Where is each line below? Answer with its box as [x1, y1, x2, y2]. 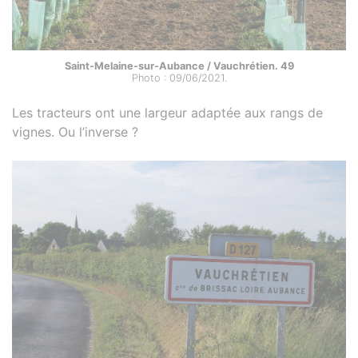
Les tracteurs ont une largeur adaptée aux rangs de [12, 104, 323, 121]
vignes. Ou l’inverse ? [12, 123, 138, 140]
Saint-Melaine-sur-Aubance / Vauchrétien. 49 [64, 59, 294, 72]
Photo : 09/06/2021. [131, 71, 227, 84]
